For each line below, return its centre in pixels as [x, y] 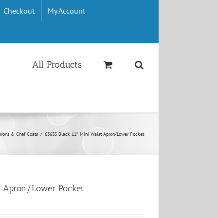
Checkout [19, 11]
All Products [57, 64]
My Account [67, 11]
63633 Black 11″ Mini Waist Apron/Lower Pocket [94, 134]
